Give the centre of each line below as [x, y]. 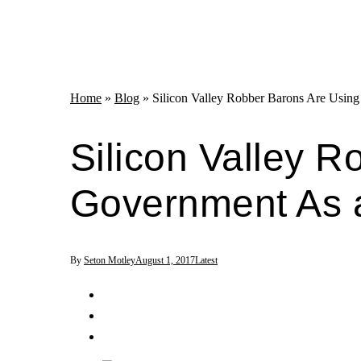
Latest [206, 260]
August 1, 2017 [165, 260]
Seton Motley [110, 260]
